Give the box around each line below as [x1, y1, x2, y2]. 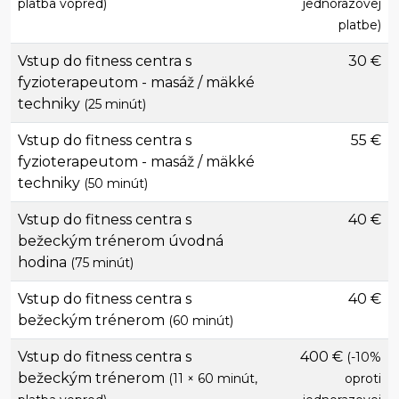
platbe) [338, 17, 381, 33]
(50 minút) [84, 175, 148, 191]
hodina [18, 254, 70, 271]
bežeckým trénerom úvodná [18, 232, 224, 249]
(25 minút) [84, 96, 146, 112]
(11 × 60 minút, [168, 370, 257, 387]
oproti [345, 370, 381, 387]
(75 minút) [70, 255, 134, 271]
